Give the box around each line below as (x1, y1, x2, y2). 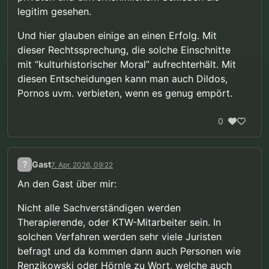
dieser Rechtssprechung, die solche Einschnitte (17, 43, 231, 56)
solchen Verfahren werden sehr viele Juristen (17, 230, 222, 243)
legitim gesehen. (17, 5, 91, 17)
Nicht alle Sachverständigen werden (17, 201, 181, 214)
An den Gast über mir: (17, 177, 116, 190)
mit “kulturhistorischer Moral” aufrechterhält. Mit (17, 58, 236, 70)
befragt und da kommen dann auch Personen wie (17, 244, 241, 257)
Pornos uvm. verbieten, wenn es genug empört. (17, 86, 232, 99)
